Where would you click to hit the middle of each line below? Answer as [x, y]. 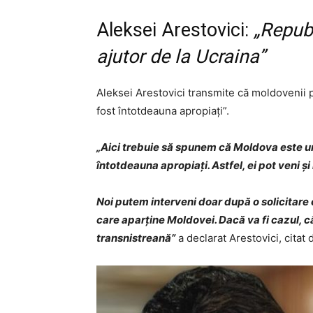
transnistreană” [136, 238]
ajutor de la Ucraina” [181, 57]
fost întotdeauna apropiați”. [163, 111]
